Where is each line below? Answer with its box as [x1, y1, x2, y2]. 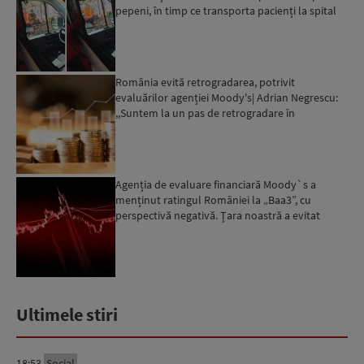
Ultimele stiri [16, 302, 118, 326]
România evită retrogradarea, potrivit [115, 74, 296, 89]
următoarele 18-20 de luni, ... [115, 120, 253, 136]
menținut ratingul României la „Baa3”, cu [115, 193, 312, 208]
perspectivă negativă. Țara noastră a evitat [115, 208, 321, 223]
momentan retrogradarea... [115, 223, 248, 239]
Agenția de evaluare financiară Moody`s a [115, 177, 317, 193]
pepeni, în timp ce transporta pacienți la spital [115, 2, 337, 18]
